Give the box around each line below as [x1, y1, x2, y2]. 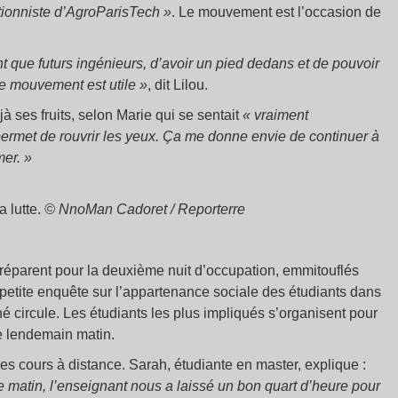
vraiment [254, 107, 308, 123]
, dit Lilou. [147, 77, 208, 92]
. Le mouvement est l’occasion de [171, 4, 381, 20]
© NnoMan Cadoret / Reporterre [44, 202, 245, 217]
